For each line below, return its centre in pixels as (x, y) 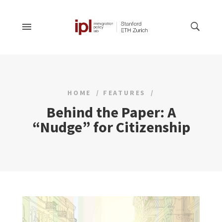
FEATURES (124, 92)
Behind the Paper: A (111, 112)
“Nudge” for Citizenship (111, 127)
